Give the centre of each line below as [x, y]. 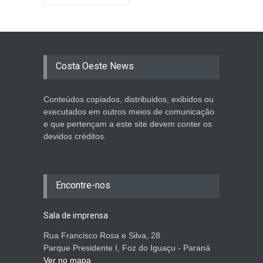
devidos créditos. [75, 136]
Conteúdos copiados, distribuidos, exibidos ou [129, 99]
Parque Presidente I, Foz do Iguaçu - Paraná [127, 247]
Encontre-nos [83, 185]
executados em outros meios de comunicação [129, 111]
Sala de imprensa [76, 215]
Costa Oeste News [95, 66]
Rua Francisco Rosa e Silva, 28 [102, 235]
